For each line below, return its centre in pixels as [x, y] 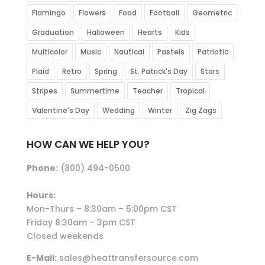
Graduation [53, 33]
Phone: [42, 168]
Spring [106, 72]
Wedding [118, 111]
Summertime [95, 91]
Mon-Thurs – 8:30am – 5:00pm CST [101, 209]
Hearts [150, 33]
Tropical [190, 91]
